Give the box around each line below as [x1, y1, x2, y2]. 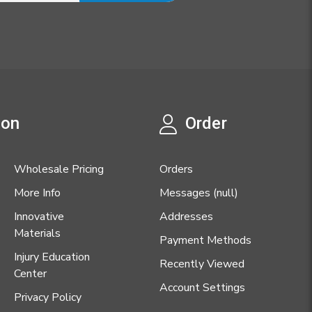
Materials [13, 226, 61, 242]
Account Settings [159, 280, 245, 296]
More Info [13, 185, 61, 201]
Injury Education [13, 249, 90, 265]
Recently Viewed [159, 256, 244, 272]
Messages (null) [159, 185, 238, 201]
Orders [159, 162, 193, 178]
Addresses [159, 209, 213, 225]
